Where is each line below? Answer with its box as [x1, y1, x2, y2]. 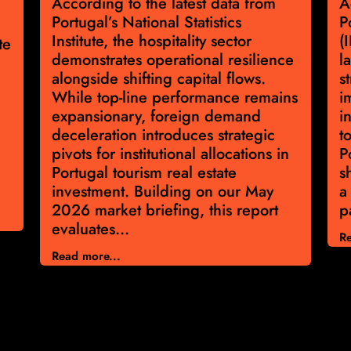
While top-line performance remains [52, 86, 298, 110]
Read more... [52, 248, 121, 266]
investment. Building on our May [52, 180, 273, 204]
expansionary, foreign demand [52, 105, 261, 128]
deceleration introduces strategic [52, 124, 275, 147]
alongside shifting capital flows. [52, 67, 266, 91]
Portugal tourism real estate [52, 161, 237, 185]
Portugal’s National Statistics [52, 11, 241, 34]
